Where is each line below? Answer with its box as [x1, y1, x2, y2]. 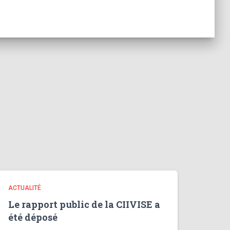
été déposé [8, 211, 57, 223]
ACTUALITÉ [8, 184, 41, 191]
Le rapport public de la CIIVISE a [8, 198, 160, 210]
